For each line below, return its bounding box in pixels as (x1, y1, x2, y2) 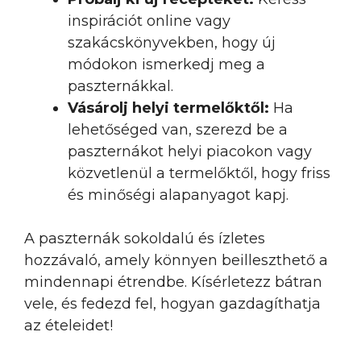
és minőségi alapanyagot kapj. (68, 186, 288, 204)
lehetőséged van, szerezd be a (68, 121, 288, 139)
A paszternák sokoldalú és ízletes (24, 230, 265, 247)
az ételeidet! (24, 317, 113, 334)
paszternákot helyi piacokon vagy (68, 143, 312, 160)
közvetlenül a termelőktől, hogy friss (68, 164, 330, 182)
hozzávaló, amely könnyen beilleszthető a (24, 251, 328, 269)
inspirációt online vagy (68, 12, 230, 30)
